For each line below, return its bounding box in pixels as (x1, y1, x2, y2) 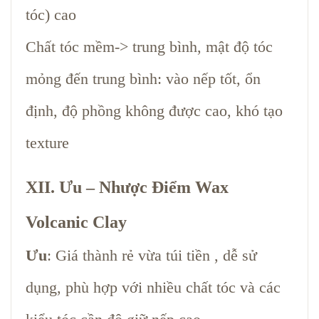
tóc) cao (26, 5, 76, 23)
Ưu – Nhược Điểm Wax (59, 177, 229, 197)
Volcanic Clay (26, 212, 127, 231)
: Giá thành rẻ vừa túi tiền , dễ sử (47, 246, 257, 264)
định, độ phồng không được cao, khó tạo (26, 101, 283, 120)
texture (26, 133, 69, 152)
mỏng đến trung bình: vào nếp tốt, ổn (26, 69, 261, 88)
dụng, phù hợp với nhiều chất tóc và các (26, 278, 281, 296)
